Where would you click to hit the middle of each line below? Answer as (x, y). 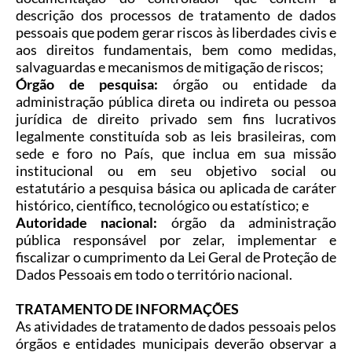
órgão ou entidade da (247, 84)
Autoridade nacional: (87, 223)
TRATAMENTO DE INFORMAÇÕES (127, 309)
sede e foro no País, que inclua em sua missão (176, 154)
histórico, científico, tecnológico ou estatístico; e (162, 205)
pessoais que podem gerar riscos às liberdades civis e (176, 33)
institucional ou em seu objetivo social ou (176, 171)
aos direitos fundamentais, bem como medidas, (176, 50)
